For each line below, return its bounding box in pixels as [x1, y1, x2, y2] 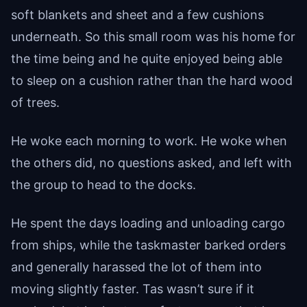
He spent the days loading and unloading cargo [11, 215, 285, 230]
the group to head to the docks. [11, 177, 196, 192]
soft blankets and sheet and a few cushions [11, 7, 264, 22]
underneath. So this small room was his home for [11, 29, 295, 44]
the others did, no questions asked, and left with [11, 155, 292, 170]
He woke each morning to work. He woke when [11, 133, 287, 148]
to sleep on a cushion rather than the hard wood [11, 73, 293, 88]
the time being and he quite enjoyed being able [11, 51, 282, 66]
